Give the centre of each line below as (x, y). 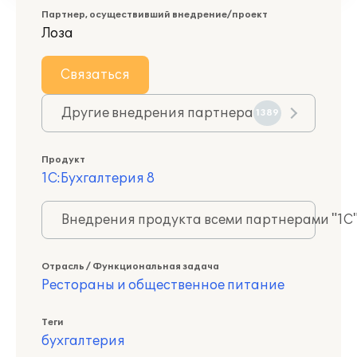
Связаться (95, 75)
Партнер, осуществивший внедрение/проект (155, 15)
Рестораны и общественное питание (163, 285)
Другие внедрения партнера (157, 113)
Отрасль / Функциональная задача (130, 267)
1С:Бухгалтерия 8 (98, 178)
